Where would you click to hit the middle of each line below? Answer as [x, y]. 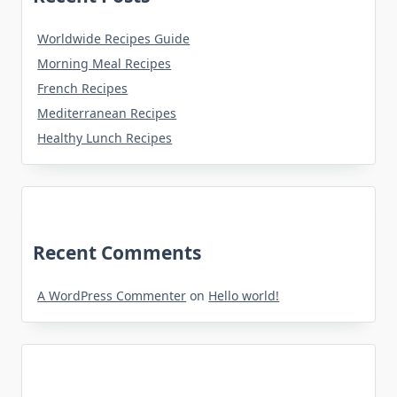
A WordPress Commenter [112, 296]
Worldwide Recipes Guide [114, 39]
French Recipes [83, 89]
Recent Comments [117, 253]
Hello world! [244, 296]
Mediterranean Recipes [107, 113]
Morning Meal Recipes [105, 64]
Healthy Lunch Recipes [105, 138]
